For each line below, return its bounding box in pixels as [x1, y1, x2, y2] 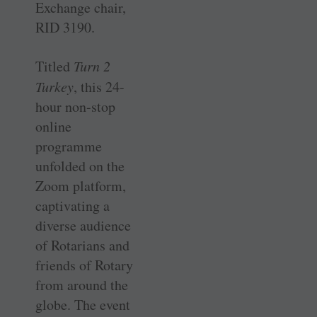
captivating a [35, 196, 110, 216]
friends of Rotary [35, 255, 133, 275]
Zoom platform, [35, 176, 126, 196]
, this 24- [74, 77, 125, 97]
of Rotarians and [35, 236, 129, 255]
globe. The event [35, 295, 130, 315]
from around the [35, 275, 128, 295]
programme [35, 137, 102, 156]
